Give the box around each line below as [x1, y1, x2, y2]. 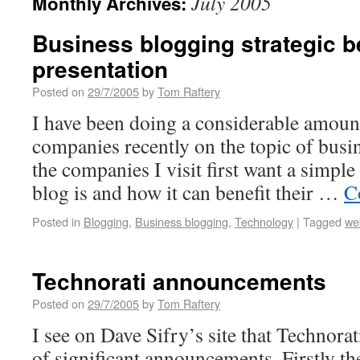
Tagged [303, 213, 342, 230]
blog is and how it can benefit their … [32, 178, 344, 206]
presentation [32, 52, 168, 85]
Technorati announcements [32, 264, 326, 297]
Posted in [32, 213, 80, 230]
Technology [235, 213, 293, 230]
